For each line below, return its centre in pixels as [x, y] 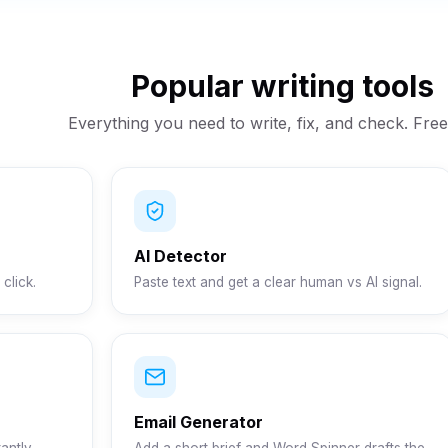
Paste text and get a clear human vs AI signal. [277, 282]
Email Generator [198, 422]
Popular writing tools [282, 86]
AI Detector [180, 256]
